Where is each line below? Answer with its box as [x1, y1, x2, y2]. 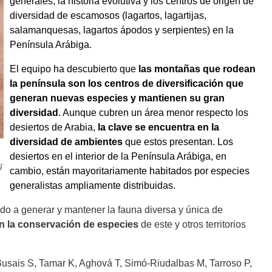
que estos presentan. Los [123, 136, 233, 147]
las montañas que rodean [138, 63, 256, 74]
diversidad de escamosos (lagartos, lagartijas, [10, 10, 206, 21]
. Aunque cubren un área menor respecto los [58, 107, 248, 118]
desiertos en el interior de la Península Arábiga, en [10, 151, 226, 161]
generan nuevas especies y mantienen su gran [10, 92, 225, 103]
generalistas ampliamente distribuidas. [10, 180, 175, 191]
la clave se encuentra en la [98, 121, 219, 132]
